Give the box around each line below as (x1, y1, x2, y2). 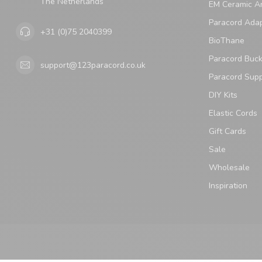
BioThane (209, 35, 244, 47)
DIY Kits (209, 89, 237, 101)
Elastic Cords (209, 108, 257, 119)
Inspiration (209, 180, 247, 192)
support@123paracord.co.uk (40, 59, 146, 71)
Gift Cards (209, 126, 246, 137)
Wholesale (209, 162, 250, 174)
